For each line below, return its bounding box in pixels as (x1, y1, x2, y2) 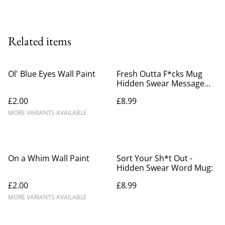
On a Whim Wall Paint (8, 152, 89, 164)
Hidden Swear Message (117, 77, 204, 89)
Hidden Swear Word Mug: (117, 162, 213, 173)
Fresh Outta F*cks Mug (117, 68, 202, 79)
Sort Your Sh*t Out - (117, 152, 192, 164)
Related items (8, 33, 71, 49)
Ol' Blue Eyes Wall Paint (8, 68, 95, 79)
